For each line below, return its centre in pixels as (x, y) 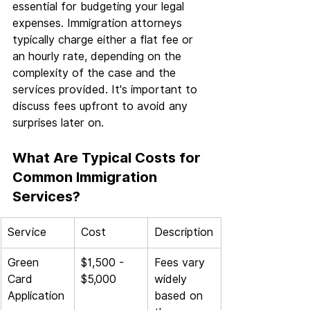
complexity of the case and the (96, 73)
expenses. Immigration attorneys (99, 24)
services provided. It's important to (107, 90)
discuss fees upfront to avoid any (102, 107)
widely (172, 280)
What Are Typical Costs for (108, 158)
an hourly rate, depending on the (99, 57)
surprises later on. (58, 123)
